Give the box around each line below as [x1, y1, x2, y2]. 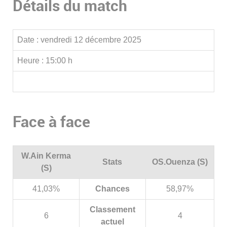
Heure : [17, 56, 44, 65]
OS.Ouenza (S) [152, 158, 208, 166]
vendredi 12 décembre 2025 [41, 35, 141, 44]
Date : [17, 35, 39, 44]
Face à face [13, 112, 90, 131]
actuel [101, 217, 124, 226]
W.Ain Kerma [21, 152, 71, 160]
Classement [90, 205, 135, 214]
